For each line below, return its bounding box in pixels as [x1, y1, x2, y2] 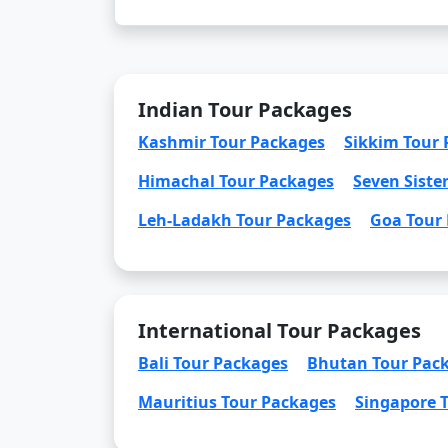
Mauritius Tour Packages [138, 391, 336, 413]
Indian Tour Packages [138, 96, 352, 123]
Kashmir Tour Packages [138, 131, 325, 153]
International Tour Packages [138, 317, 421, 344]
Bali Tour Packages [138, 352, 288, 374]
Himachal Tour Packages [138, 170, 334, 192]
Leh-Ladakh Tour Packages [138, 209, 351, 231]
